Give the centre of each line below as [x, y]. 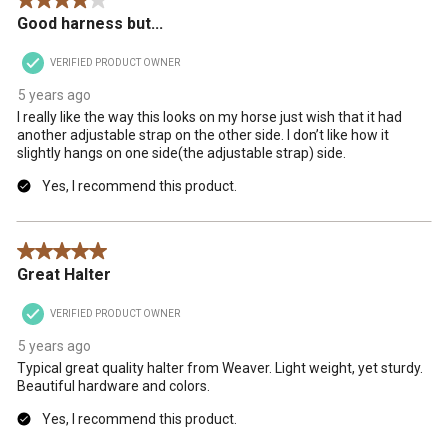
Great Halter [64, 275]
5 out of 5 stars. [66, 252]
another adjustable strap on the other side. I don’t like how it [203, 135]
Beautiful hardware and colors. [113, 386]
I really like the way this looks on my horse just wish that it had [209, 117]
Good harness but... [90, 24]
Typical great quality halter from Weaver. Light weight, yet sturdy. [220, 368]
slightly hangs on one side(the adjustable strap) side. [181, 153]
